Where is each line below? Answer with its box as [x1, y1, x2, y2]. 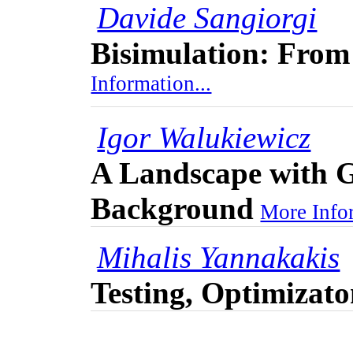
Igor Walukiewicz [97, 121, 311, 155]
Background [91, 191, 255, 226]
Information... [91, 72, 212, 106]
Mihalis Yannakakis [97, 240, 340, 275]
